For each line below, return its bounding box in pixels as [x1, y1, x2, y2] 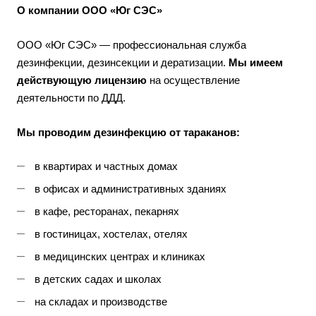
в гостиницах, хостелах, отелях [35, 228, 188, 240]
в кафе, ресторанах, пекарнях [35, 205, 179, 217]
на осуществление [147, 74, 240, 86]
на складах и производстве [35, 296, 167, 308]
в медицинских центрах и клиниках [35, 250, 205, 262]
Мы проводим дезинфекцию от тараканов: [17, 126, 240, 138]
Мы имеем [229, 56, 283, 68]
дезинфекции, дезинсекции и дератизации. [17, 56, 229, 68]
